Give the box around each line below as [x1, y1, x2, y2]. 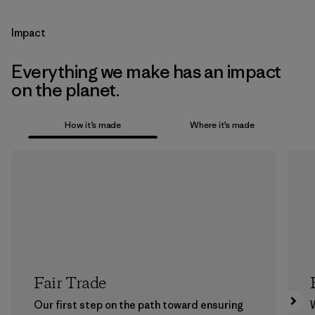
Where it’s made [190, 118, 255, 131]
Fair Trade [34, 273, 106, 295]
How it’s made [65, 118, 121, 131]
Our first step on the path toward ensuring [34, 297, 243, 311]
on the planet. [11, 79, 120, 101]
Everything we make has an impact [11, 60, 281, 83]
